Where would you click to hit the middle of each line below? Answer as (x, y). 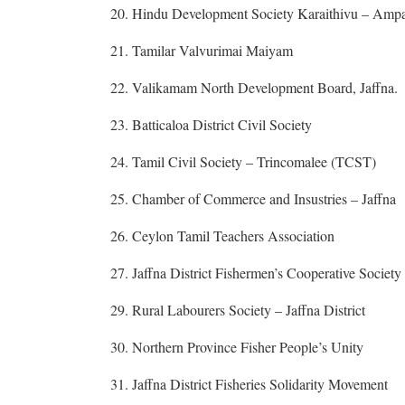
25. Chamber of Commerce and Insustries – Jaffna (253, 198)
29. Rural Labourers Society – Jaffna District (238, 309)
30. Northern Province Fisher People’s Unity (237, 346)
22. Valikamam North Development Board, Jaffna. (254, 87)
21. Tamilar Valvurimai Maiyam (202, 50)
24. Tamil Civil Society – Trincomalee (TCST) (243, 161)
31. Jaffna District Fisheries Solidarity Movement (249, 383)
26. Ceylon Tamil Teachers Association (222, 235)
